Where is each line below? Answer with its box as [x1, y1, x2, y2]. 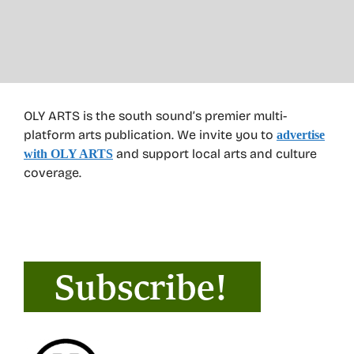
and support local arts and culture [113, 146, 317, 162]
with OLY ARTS [24, 147, 113, 161]
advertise [277, 128, 325, 142]
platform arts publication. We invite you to [24, 127, 277, 143]
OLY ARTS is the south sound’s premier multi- [24, 108, 287, 124]
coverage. [24, 165, 81, 181]
